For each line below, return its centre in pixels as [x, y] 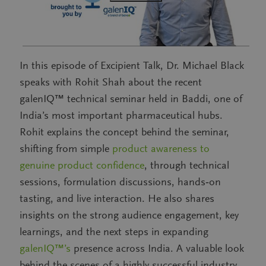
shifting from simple [66, 149]
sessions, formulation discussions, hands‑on [120, 182]
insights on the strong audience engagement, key [129, 215]
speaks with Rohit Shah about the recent [111, 82]
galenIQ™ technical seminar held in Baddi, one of [131, 99]
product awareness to [161, 149]
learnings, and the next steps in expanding [114, 232]
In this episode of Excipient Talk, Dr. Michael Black [132, 66]
